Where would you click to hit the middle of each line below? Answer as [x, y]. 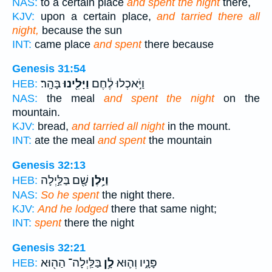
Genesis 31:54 [49, 69]
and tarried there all [208, 16]
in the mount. [198, 127]
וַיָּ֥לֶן [99, 180]
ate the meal [65, 141]
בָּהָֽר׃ [51, 84]
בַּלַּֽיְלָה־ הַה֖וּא [71, 263]
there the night [98, 223]
